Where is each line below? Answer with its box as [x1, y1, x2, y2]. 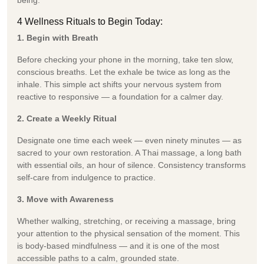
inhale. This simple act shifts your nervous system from [17, 79, 222, 89]
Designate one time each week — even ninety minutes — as [17, 135, 242, 145]
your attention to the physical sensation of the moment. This [17, 228, 240, 238]
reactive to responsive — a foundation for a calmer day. [17, 91, 223, 101]
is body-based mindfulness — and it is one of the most [17, 240, 219, 250]
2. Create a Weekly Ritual [17, 113, 117, 123]
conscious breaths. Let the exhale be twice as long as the [17, 67, 230, 77]
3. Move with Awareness [17, 194, 114, 204]
